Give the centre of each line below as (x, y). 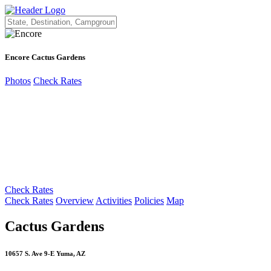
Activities (114, 201)
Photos (18, 81)
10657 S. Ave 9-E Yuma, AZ (45, 254)
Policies (149, 201)
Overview (75, 201)
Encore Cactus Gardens (45, 57)
